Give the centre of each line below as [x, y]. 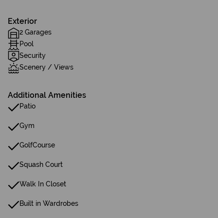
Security [33, 55]
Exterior [22, 21]
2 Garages [36, 32]
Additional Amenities [47, 95]
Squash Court [41, 164]
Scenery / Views [46, 67]
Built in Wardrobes [49, 203]
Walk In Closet [43, 184]
